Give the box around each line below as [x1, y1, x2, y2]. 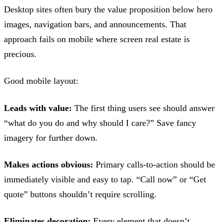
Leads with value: [4, 103, 72, 113]
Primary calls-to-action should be [93, 159, 215, 169]
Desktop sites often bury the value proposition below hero [4, 4, 213, 14]
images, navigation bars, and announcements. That [4, 19, 186, 29]
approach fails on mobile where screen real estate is [4, 34, 190, 44]
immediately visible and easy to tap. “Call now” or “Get [4, 174, 206, 184]
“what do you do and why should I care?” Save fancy [4, 117, 196, 128]
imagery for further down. [4, 132, 98, 143]
